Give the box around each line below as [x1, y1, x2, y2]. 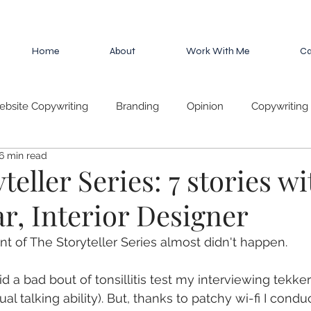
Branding [116, 99, 159, 112]
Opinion [187, 99, 224, 112]
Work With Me [185, 45, 249, 57]
